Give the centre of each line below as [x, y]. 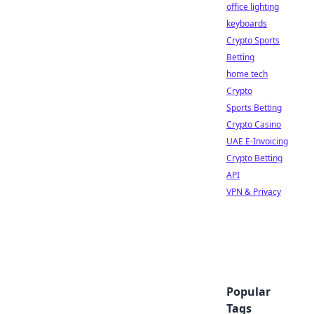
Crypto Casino [254, 124]
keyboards [247, 23]
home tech [247, 74]
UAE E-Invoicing [257, 141]
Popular [248, 292]
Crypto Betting [254, 158]
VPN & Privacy [254, 192]
